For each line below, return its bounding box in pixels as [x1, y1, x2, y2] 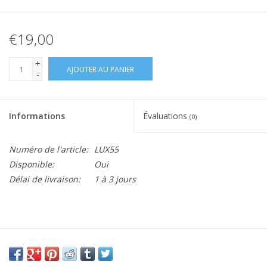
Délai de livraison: [9, 173, 80, 185]
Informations [9, 110, 65, 122]
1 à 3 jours [94, 173, 136, 185]
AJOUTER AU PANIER [67, 64, 134, 75]
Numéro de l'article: [9, 144, 88, 156]
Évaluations [143, 110, 190, 122]
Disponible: [9, 159, 54, 170]
